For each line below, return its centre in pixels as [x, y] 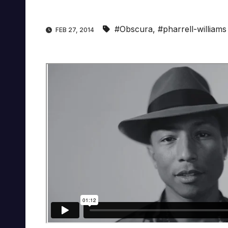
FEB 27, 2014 [75, 30]
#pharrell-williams [192, 29]
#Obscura [134, 29]
